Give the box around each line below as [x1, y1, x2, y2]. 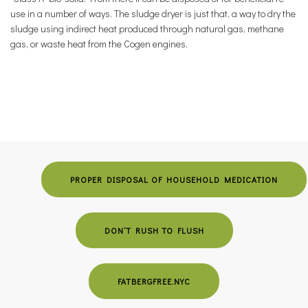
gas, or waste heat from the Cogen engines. [10, 37, 188, 50]
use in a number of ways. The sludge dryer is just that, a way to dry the [10, 7, 296, 20]
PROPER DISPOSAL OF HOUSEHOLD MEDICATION [70, 174, 278, 185]
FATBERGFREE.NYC [118, 276, 190, 287]
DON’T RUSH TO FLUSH [104, 225, 204, 236]
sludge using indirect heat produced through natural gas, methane [10, 22, 284, 35]
